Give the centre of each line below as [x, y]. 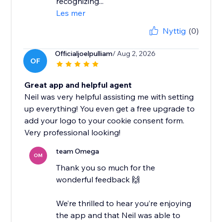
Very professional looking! [73, 133]
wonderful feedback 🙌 [98, 180]
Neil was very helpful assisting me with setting [109, 97]
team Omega [78, 151]
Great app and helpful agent [78, 85]
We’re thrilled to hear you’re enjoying [124, 203]
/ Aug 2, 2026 [134, 54]
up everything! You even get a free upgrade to [110, 109]
